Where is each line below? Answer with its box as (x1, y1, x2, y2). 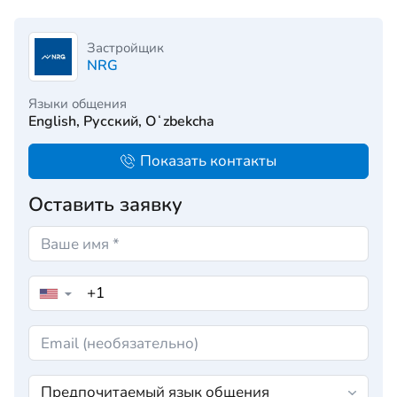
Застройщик (87, 39, 164, 57)
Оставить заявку (28, 191, 183, 218)
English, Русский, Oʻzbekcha (28, 112, 214, 131)
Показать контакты (140, 151, 276, 171)
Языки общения (28, 95, 127, 113)
